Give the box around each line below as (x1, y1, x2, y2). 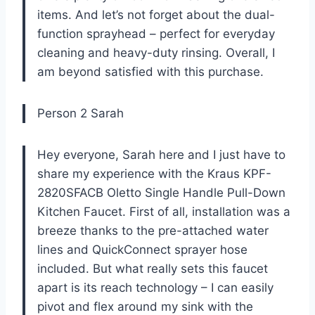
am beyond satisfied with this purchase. (37, 64, 264, 79)
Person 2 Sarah (37, 105, 124, 120)
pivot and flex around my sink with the (37, 299, 253, 314)
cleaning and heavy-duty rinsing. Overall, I (37, 45, 275, 60)
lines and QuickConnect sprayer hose (37, 242, 247, 257)
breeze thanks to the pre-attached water (37, 223, 269, 238)
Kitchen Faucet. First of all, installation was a (37, 204, 290, 219)
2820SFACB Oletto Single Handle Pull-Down (37, 185, 285, 200)
